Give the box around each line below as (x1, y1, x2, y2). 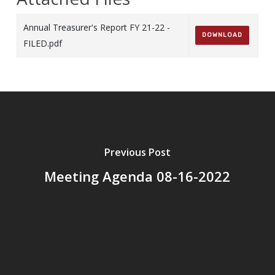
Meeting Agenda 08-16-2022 (44, 167, 231, 185)
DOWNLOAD (201, 31, 242, 39)
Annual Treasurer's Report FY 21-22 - (23, 21, 170, 33)
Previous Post (104, 145, 171, 159)
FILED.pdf (23, 37, 62, 49)
